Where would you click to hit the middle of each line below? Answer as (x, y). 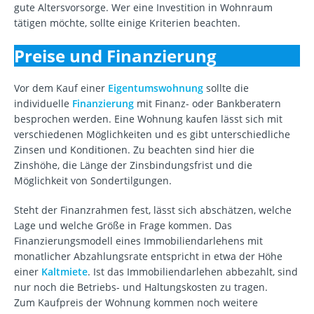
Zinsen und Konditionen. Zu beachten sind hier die (134, 150)
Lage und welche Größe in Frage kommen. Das (123, 226)
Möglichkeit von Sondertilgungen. (93, 181)
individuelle (43, 104)
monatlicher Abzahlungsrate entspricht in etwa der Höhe (148, 257)
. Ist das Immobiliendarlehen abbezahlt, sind (193, 272)
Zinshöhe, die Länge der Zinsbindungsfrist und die (133, 165)
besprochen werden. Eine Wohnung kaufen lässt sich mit (148, 119)
